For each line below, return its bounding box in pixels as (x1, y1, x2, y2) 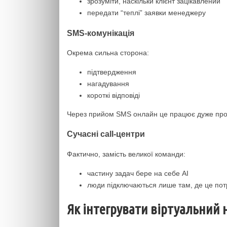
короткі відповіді (87, 91, 140, 99)
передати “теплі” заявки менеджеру (87, 9, 206, 17)
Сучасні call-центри (67, 129, 145, 139)
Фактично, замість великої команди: (67, 149, 185, 158)
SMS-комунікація (67, 28, 134, 37)
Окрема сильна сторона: (67, 49, 149, 57)
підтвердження (87, 68, 136, 76)
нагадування (87, 80, 129, 88)
